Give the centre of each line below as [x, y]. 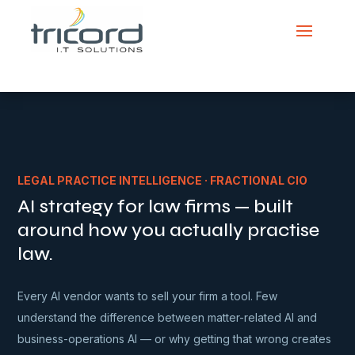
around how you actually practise [169, 230]
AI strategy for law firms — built [156, 206]
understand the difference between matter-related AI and [168, 317]
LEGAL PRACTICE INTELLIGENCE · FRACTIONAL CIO [163, 180]
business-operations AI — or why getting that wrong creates [175, 339]
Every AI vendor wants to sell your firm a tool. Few [148, 296]
